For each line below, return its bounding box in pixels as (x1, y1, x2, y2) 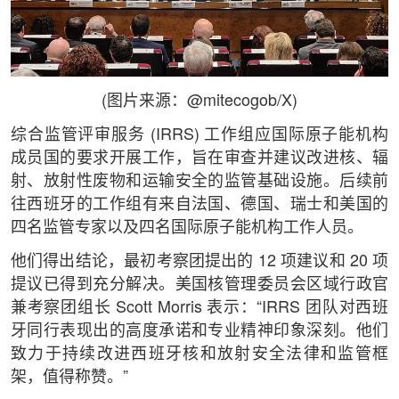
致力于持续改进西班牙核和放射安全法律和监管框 (10, 346, 389, 363)
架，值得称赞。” (10, 370, 128, 387)
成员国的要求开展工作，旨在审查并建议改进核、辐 (10, 151, 389, 167)
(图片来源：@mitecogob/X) (102, 94, 297, 110)
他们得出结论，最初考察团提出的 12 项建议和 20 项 (10, 254, 389, 271)
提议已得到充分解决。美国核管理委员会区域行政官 (10, 277, 389, 294)
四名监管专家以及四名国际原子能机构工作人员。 (10, 220, 363, 237)
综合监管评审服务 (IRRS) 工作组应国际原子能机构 (10, 127, 389, 144)
